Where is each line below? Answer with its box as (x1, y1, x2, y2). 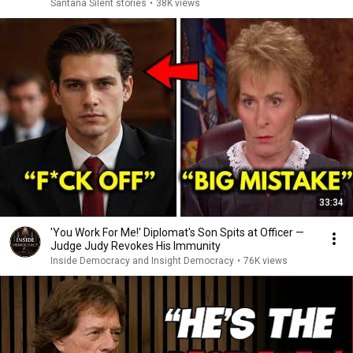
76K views (243, 255, 288, 266)
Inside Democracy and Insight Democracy (50, 255, 234, 266)
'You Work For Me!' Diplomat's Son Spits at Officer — (50, 226, 304, 239)
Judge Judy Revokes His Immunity (50, 240, 221, 252)
